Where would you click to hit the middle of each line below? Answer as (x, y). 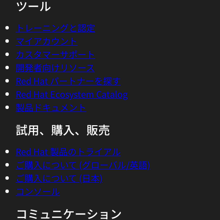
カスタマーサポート (55, 54)
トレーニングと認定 (55, 27)
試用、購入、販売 (63, 129)
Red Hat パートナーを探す (68, 81)
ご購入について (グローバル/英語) (83, 165)
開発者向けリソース (55, 67)
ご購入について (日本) (59, 178)
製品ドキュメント (51, 107)
